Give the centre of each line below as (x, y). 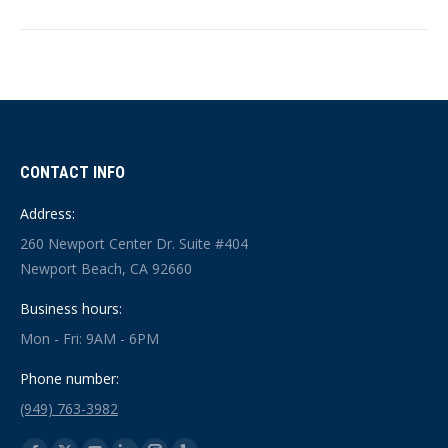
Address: (47, 213)
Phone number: (69, 378)
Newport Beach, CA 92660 (106, 268)
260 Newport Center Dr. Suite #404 (134, 243)
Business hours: (71, 308)
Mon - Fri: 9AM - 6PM (89, 338)
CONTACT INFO (72, 172)
